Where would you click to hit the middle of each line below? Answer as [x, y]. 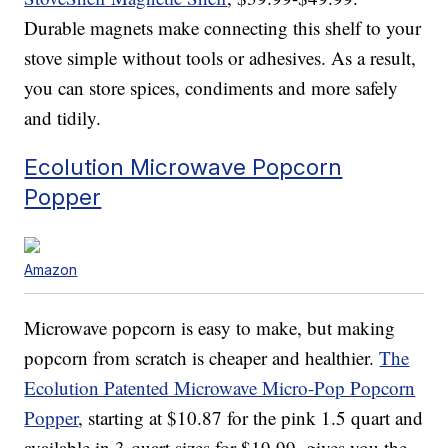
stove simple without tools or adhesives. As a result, [220, 58]
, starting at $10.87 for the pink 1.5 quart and [251, 418]
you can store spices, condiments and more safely [211, 88]
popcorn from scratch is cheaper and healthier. [202, 358]
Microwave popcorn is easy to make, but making [210, 328]
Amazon [51, 270]
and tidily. [63, 118]
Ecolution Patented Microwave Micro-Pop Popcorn [220, 388]
